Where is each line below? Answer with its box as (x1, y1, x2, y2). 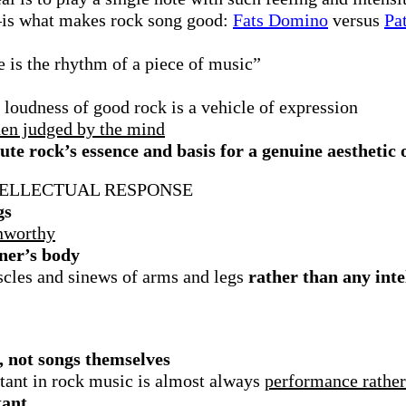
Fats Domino (233, 10, 328, 30)
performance (265, 371, 358, 391)
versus (328, 10, 384, 30)
